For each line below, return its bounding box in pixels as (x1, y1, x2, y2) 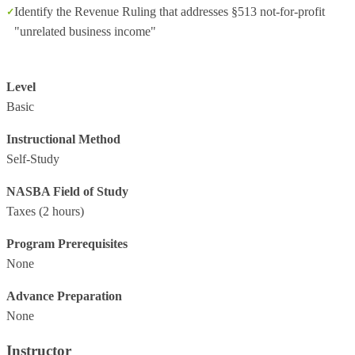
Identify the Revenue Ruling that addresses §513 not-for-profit (14, 5, 325, 18)
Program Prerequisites (6, 237, 128, 250)
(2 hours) (36, 204, 84, 218)
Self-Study (6, 152, 59, 166)
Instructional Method (6, 132, 120, 146)
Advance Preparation (6, 289, 122, 303)
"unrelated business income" (14, 25, 156, 38)
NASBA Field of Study (6, 185, 128, 198)
